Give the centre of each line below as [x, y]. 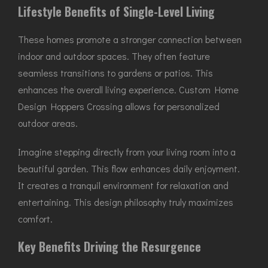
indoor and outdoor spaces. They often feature [114, 56]
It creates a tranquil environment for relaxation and [123, 185]
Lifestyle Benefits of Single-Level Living [116, 11]
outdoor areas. [48, 123]
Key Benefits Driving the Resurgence [109, 246]
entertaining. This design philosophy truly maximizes [126, 202]
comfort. [35, 219]
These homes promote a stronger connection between [130, 39]
